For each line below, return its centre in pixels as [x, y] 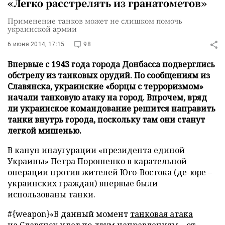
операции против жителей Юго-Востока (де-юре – [110, 172]
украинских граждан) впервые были [83, 183]
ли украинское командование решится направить [111, 108]
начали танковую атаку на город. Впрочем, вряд [107, 97]
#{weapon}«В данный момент [69, 214]
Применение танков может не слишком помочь [95, 21]
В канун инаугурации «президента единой [96, 150]
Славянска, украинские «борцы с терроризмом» [105, 86]
